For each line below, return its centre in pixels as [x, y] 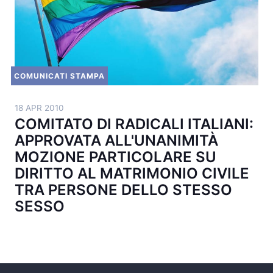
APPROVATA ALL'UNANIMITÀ [116, 140]
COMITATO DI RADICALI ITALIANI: [134, 124]
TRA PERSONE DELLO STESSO [123, 190]
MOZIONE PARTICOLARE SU [115, 157]
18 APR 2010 [39, 108]
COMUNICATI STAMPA [59, 76]
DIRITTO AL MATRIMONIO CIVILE [132, 173]
